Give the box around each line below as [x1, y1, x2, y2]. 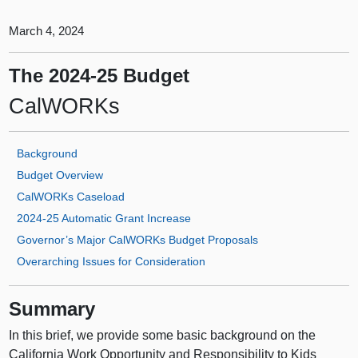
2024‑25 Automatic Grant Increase [17, 211, 192, 225]
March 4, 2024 [9, 24, 85, 38]
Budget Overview [17, 168, 104, 181]
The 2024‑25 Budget [9, 65, 190, 87]
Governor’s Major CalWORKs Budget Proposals [17, 233, 259, 246]
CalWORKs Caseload [17, 189, 125, 203]
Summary [9, 297, 96, 320]
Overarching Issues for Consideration [17, 254, 206, 268]
